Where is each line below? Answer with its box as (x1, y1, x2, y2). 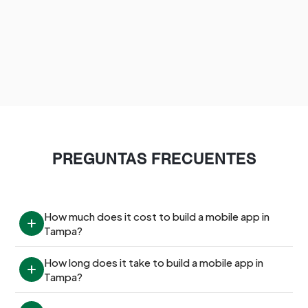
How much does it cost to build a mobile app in (44, 209, 270, 223)
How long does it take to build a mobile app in (44, 255, 264, 269)
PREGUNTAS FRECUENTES (52, 149, 256, 168)
